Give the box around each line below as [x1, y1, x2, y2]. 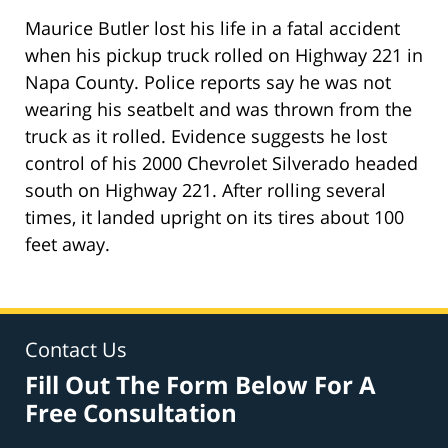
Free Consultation [25, 395, 237, 429]
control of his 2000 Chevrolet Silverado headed [25, 150, 418, 175]
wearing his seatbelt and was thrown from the [25, 96, 412, 121]
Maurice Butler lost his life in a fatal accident [25, 15, 400, 40]
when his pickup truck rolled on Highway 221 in [25, 42, 423, 67]
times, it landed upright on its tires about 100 [25, 204, 404, 229]
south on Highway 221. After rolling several [25, 177, 386, 202]
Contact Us [25, 335, 127, 363]
